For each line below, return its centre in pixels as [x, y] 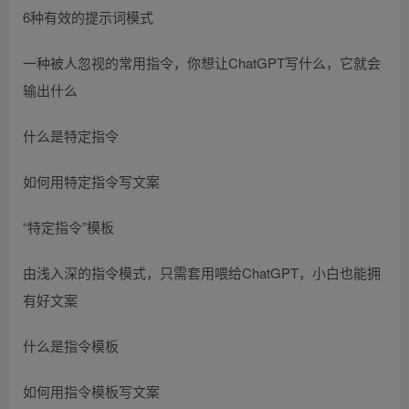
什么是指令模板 [71, 345]
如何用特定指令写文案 [91, 181]
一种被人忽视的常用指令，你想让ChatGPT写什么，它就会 [202, 62]
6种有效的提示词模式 [88, 16]
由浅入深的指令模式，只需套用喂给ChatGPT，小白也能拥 [202, 272]
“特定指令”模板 [68, 226]
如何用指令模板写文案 [91, 391]
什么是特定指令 [71, 135]
